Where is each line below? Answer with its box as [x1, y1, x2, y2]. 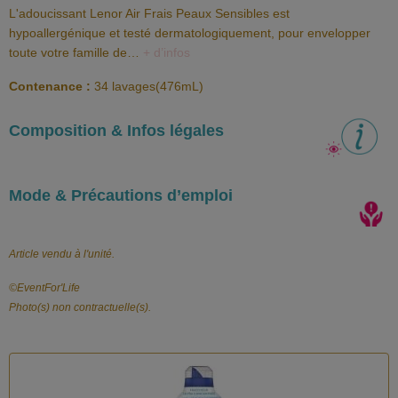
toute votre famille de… [9, 44, 143, 60]
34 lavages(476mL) [94, 78, 203, 93]
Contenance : [9, 78, 94, 93]
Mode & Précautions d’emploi [9, 186, 233, 204]
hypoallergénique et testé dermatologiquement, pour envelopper [9, 25, 370, 40]
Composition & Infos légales [9, 121, 228, 139]
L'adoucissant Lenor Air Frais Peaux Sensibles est [9, 5, 290, 20]
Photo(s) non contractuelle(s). [9, 300, 151, 314]
